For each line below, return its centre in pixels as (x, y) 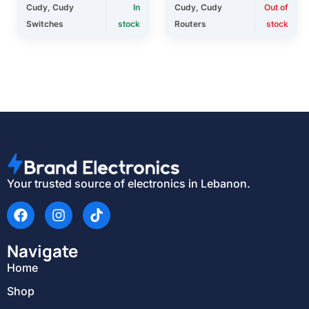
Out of (276, 7)
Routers (190, 23)
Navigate (42, 251)
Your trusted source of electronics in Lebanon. (129, 184)
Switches (45, 23)
